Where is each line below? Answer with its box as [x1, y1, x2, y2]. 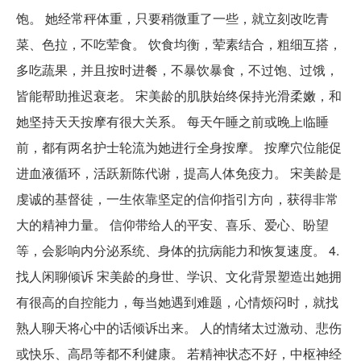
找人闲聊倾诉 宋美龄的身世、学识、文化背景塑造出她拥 [16, 266, 342, 285]
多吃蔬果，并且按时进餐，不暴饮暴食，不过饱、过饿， [16, 60, 338, 79]
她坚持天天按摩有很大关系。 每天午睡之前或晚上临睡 [16, 111, 329, 131]
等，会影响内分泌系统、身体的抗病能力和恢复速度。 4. [16, 240, 339, 259]
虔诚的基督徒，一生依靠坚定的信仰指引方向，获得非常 [16, 189, 338, 208]
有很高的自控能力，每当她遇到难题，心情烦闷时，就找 [16, 292, 338, 311]
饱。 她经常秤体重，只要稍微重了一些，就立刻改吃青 [16, 8, 329, 27]
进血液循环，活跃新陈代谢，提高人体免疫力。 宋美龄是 [16, 163, 342, 182]
